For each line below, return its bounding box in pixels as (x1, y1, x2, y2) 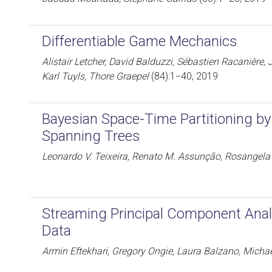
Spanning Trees (42, 127, 140, 144)
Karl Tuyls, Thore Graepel (42, 70, 149, 82)
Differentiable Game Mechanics (42, 33, 237, 50)
